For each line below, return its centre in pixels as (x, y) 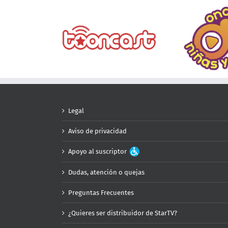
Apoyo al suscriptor (98, 151)
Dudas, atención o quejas (106, 172)
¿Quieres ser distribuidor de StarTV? (123, 213)
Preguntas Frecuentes (101, 193)
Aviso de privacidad (97, 131)
